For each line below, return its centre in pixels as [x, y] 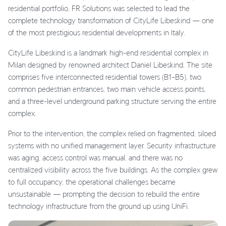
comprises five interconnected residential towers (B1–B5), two [105, 77]
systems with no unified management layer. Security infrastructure [112, 145]
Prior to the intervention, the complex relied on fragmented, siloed [112, 133]
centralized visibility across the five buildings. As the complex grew [113, 169]
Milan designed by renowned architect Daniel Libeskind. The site [110, 65]
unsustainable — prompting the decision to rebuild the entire [104, 194]
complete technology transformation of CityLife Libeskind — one [111, 20]
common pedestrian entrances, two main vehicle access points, [107, 89]
